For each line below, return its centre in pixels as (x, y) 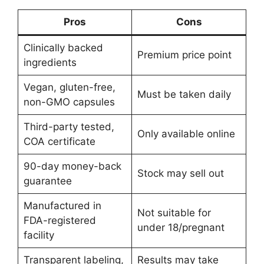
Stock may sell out (180, 174)
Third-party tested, (69, 127)
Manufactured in (62, 206)
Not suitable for (174, 213)
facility (39, 235)
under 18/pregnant (181, 228)
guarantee (47, 181)
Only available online (186, 134)
